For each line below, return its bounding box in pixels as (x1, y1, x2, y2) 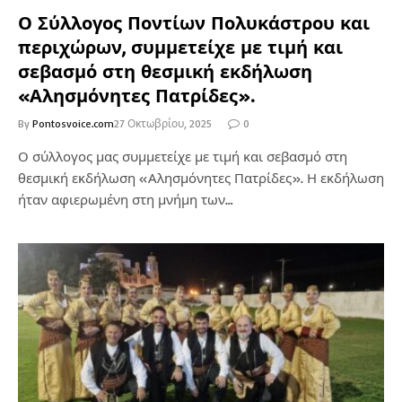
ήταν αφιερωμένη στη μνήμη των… (18, 191, 233, 208)
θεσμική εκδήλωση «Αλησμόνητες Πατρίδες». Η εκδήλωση (18, 170, 384, 187)
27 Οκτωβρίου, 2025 (114, 117, 212, 130)
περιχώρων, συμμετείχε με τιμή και (18, 36, 343, 58)
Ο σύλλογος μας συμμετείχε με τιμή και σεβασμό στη (18, 148, 347, 165)
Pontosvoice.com (32, 117, 114, 130)
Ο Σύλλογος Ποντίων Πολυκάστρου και (18, 12, 370, 34)
